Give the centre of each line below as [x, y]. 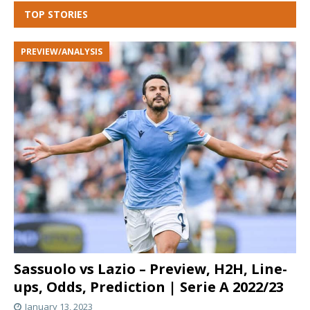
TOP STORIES [56, 14]
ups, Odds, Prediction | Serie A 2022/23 [151, 286]
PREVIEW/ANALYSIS [62, 51]
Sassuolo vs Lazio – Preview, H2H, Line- [151, 268]
